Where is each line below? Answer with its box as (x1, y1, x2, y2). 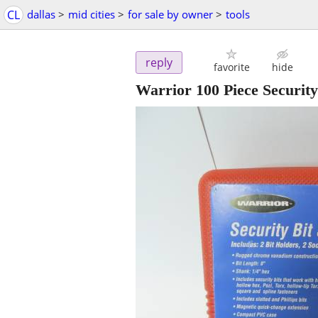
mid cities (68, 7, 115, 21)
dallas (27, 7, 55, 21)
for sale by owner (128, 7, 213, 21)
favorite (213, 60, 250, 75)
